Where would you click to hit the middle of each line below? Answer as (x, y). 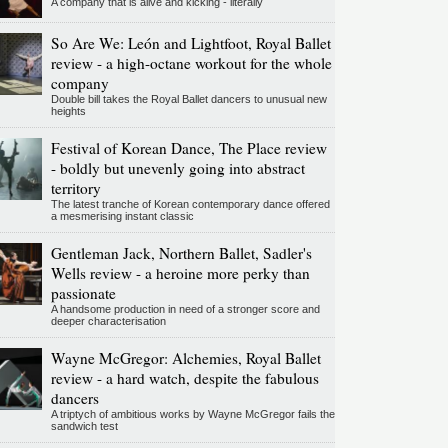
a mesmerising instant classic (122, 216)
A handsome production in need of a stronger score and (185, 309)
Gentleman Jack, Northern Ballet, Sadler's (181, 253)
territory (75, 188)
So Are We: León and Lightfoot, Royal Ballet (190, 43)
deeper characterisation (108, 321)
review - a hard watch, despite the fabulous (184, 378)
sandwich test (84, 426)
